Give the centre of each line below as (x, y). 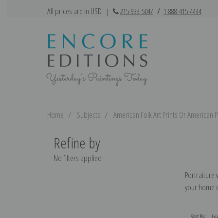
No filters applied (77, 158)
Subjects (89, 114)
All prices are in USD (75, 11)
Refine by (77, 143)
